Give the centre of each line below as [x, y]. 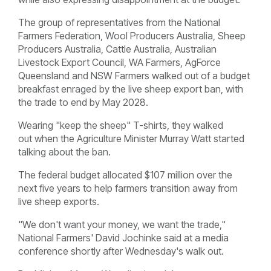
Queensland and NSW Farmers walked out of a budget [134, 76]
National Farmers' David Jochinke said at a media [123, 238]
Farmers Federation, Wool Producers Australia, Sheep [132, 36]
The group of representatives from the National [119, 23]
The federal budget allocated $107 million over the [125, 175]
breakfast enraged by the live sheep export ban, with [131, 89]
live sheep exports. [59, 202]
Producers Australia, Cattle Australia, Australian [117, 49]
